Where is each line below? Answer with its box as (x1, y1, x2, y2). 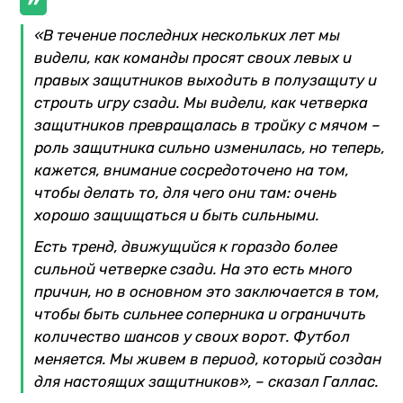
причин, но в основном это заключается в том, (34, 282, 380, 300)
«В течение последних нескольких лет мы (34, 25, 340, 44)
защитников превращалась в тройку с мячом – (34, 115, 381, 134)
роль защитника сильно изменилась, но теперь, (34, 138, 385, 157)
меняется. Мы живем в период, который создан (34, 349, 381, 368)
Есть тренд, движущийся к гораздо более (34, 237, 337, 255)
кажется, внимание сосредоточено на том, (34, 160, 349, 179)
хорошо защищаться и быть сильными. (34, 205, 319, 224)
